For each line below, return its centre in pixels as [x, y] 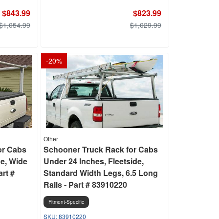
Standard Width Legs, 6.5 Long [100, 173]
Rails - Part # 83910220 [85, 185]
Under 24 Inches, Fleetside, [93, 161]
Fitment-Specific [66, 202]
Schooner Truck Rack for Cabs [100, 149]
